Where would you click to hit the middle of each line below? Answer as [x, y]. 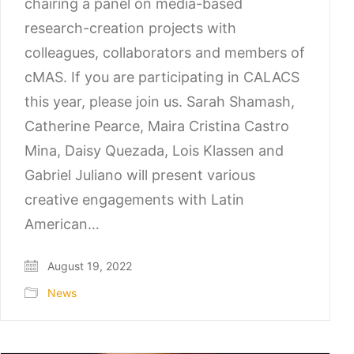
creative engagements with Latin [134, 199]
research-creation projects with [130, 28]
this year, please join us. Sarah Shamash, [160, 101]
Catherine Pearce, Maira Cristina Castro [157, 126]
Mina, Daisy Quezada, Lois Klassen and [154, 150]
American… [62, 224]
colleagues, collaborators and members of [165, 52]
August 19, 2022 [88, 266]
